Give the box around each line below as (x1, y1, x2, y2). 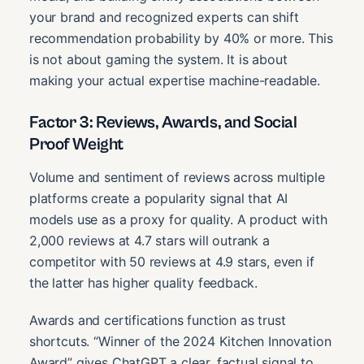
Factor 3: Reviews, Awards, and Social (29, 113, 297, 133)
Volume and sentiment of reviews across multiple (29, 168, 325, 185)
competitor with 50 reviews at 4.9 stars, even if (29, 253, 314, 270)
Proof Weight (29, 135, 123, 155)
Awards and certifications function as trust (29, 311, 286, 328)
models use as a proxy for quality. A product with (29, 210, 327, 227)
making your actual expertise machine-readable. (29, 71, 320, 89)
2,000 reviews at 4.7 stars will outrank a (29, 232, 270, 249)
